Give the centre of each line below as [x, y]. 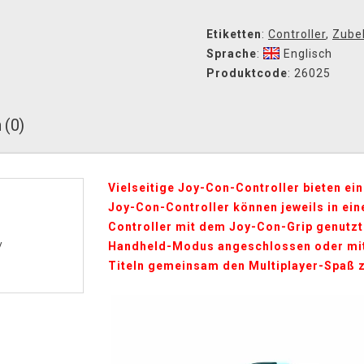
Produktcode [247, 73]
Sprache [232, 54]
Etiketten [234, 34]
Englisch [308, 54]
